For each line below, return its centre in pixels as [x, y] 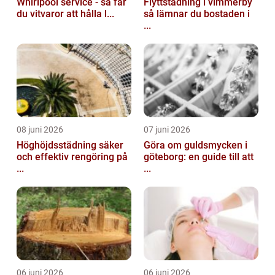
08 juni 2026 [40, 130]
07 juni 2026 [167, 130]
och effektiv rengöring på [72, 157]
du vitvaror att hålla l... [65, 14]
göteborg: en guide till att [199, 157]
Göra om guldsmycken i [196, 145]
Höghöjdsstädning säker [58, 145]
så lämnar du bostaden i [197, 14]
